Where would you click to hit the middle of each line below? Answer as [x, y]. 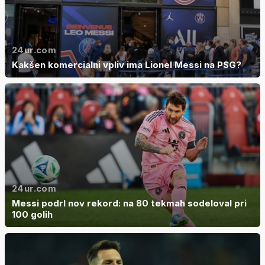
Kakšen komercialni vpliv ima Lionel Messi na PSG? [127, 65]
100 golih [32, 215]
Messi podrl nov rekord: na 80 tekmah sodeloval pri [129, 203]
